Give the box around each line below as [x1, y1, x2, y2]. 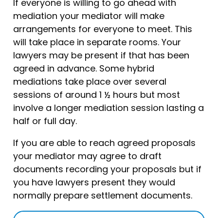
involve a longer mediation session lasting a [13, 101, 204, 114]
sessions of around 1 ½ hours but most [13, 88, 180, 101]
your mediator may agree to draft [13, 149, 162, 162]
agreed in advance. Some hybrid [13, 62, 154, 74]
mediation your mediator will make [13, 9, 164, 22]
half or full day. [13, 114, 77, 127]
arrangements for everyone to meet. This [13, 22, 192, 35]
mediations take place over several [13, 75, 166, 88]
